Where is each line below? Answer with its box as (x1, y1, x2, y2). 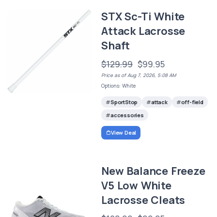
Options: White (101, 82, 136, 89)
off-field (181, 98, 203, 106)
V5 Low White (101, 178, 171, 193)
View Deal (110, 129, 137, 137)
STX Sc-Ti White (101, 9, 185, 24)
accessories (110, 111, 144, 119)
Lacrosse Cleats (101, 193, 186, 208)
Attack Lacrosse (101, 23, 186, 38)
